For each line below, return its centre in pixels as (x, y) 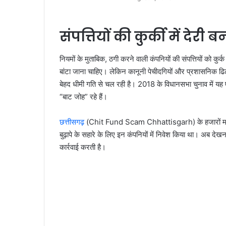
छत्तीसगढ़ (72, 122)
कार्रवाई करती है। (83, 147)
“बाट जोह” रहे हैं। (83, 97)
